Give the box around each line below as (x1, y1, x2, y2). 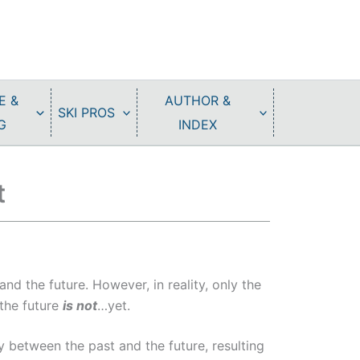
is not (63, 297, 97, 313)
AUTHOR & (164, 92, 231, 108)
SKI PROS (57, 104, 115, 121)
